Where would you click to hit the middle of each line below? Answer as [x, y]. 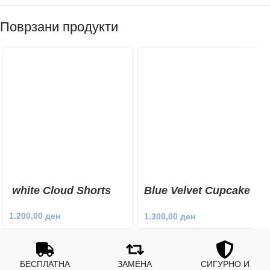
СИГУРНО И [225, 264]
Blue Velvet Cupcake [197, 191]
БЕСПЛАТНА [45, 264]
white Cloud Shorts [60, 191]
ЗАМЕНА [135, 264]
